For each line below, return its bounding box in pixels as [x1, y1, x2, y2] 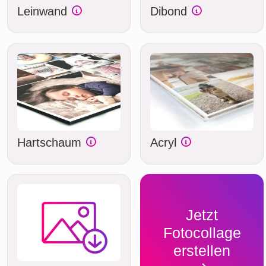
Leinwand [17, 5, 71, 18]
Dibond [150, 5, 191, 18]
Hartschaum [17, 135, 85, 149]
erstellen [173, 242, 230, 259]
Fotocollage [163, 224, 241, 242]
